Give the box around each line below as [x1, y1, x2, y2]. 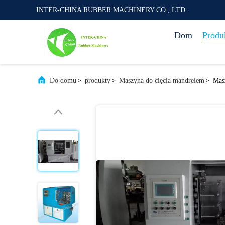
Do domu [50, 77, 76, 84]
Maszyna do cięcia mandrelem [119, 77, 204, 84]
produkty [85, 77, 110, 84]
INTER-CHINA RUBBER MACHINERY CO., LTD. [36, 6, 187, 14]
